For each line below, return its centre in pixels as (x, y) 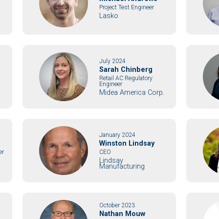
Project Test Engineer (127, 7)
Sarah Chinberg (126, 69)
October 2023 (117, 206)
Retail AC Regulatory (126, 78)
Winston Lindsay (127, 143)
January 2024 (118, 135)
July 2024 (113, 61)
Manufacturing (122, 166)
